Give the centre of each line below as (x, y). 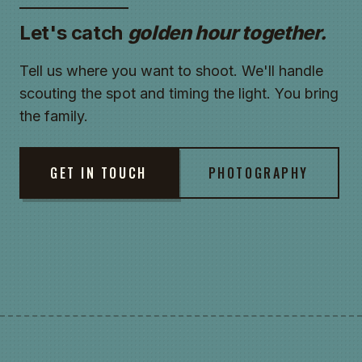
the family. (54, 116)
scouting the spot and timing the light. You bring (179, 93)
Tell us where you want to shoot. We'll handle (171, 71)
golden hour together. (227, 33)
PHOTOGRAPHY (258, 173)
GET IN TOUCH (99, 173)
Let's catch (74, 33)
